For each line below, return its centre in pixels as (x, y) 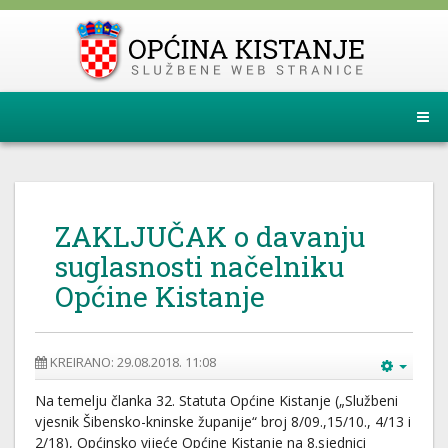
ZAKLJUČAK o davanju (210, 236)
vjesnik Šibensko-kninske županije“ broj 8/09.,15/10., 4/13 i (223, 421)
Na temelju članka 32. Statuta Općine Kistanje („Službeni (216, 400)
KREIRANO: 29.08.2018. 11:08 (133, 362)
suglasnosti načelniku (199, 266)
